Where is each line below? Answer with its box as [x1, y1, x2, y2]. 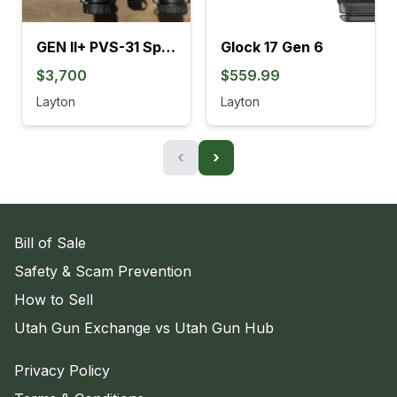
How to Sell [14, 291, 93, 309]
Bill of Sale [14, 234, 86, 253]
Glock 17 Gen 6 [221, 38, 323, 57]
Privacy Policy [14, 362, 110, 380]
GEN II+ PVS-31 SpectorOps [161, 38, 175, 57]
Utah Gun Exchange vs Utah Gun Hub [14, 319, 274, 338]
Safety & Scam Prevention [14, 262, 191, 281]
